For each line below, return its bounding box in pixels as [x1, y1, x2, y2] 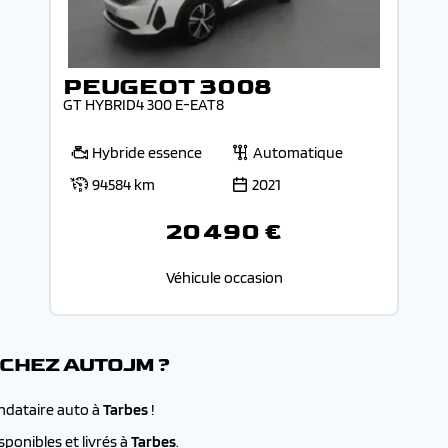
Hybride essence [92, 143, 202, 162]
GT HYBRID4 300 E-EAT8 [63, 95, 224, 114]
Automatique [253, 143, 343, 162]
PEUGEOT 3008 [63, 72, 273, 101]
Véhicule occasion [165, 268, 283, 287]
